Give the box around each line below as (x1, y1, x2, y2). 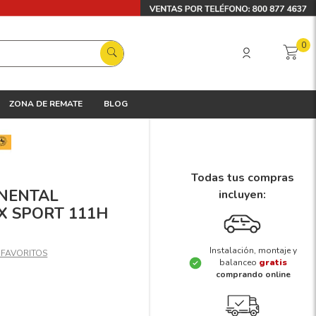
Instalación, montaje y (209, 245, 297, 257)
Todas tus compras (190, 170, 294, 186)
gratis (258, 257, 287, 269)
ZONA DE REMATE (9, 98, 83, 109)
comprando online (215, 269, 291, 281)
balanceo (219, 257, 259, 269)
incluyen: (219, 187, 266, 203)
